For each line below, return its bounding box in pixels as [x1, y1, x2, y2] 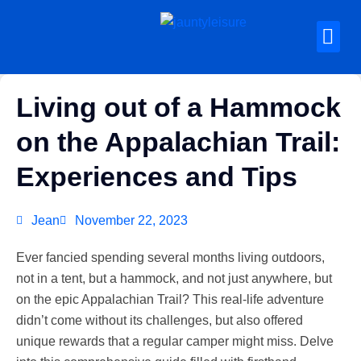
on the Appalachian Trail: [16, 127, 340, 157]
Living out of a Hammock [16, 92, 341, 122]
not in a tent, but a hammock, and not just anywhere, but [16, 272, 332, 285]
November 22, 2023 [75, 214, 188, 227]
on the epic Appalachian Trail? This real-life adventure [16, 293, 324, 306]
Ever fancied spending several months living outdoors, [16, 251, 325, 264]
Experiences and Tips [16, 161, 297, 192]
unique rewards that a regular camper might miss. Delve [16, 334, 334, 348]
